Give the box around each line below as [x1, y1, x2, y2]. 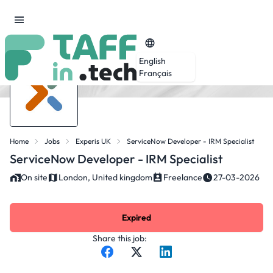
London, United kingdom [58, 172, 152, 183]
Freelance [163, 172, 202, 183]
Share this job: [93, 233, 147, 244]
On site [21, 172, 48, 183]
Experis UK [76, 136, 111, 146]
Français [139, 67, 172, 79]
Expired [122, 212, 151, 223]
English [139, 55, 166, 66]
